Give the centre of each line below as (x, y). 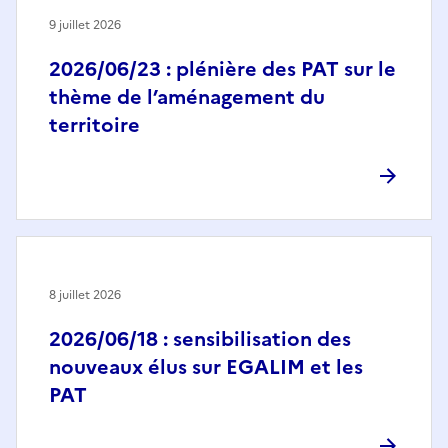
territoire (94, 124)
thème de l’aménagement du (187, 96)
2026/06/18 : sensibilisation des (200, 338)
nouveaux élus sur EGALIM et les (206, 366)
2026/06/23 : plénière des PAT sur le (222, 68)
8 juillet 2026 (85, 294)
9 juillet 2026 (85, 24)
